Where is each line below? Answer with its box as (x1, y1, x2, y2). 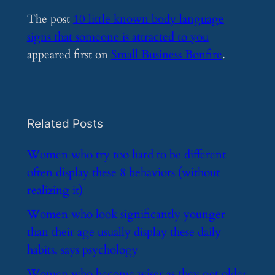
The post (26, 11, 73, 28)
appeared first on (26, 47, 111, 63)
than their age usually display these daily (26, 224, 221, 241)
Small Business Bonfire (110, 47, 222, 63)
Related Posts (26, 115, 103, 131)
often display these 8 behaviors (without (26, 165, 220, 181)
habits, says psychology (26, 242, 138, 258)
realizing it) (26, 182, 83, 199)
